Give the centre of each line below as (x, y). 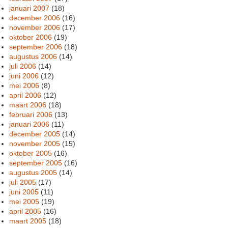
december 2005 (35, 134)
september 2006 (36, 47)
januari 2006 (30, 124)
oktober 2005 (31, 153)
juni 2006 (24, 76)
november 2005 (35, 143)
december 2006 (35, 18)
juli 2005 (23, 182)
